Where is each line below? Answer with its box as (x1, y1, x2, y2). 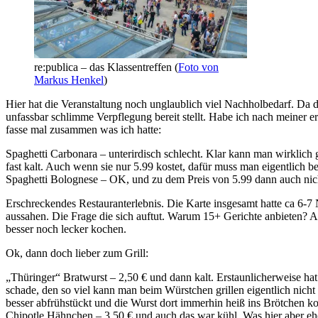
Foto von (178, 60, 219, 73)
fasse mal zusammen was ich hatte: (6, 123, 161, 136)
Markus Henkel (34, 73, 104, 86)
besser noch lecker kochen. (6, 222, 126, 235)
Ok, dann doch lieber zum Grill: (6, 246, 148, 259)
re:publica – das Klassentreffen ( (34, 60, 178, 73)
